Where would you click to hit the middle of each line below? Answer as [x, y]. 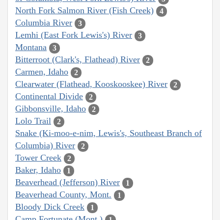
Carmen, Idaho [42, 72]
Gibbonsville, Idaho [51, 109]
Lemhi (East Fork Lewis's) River [74, 35]
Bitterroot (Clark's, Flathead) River [78, 60]
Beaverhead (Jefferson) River [68, 182]
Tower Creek [38, 158]
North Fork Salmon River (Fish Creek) [84, 11]
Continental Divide [49, 96]
